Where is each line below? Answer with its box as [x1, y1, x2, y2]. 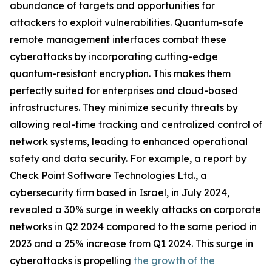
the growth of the [134, 254, 215, 267]
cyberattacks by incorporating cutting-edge [10, 50, 218, 63]
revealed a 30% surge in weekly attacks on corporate [10, 203, 261, 216]
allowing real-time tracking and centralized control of [10, 118, 262, 131]
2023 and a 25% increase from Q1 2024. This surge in [10, 237, 253, 250]
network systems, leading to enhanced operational [10, 135, 248, 148]
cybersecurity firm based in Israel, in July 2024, [10, 186, 229, 199]
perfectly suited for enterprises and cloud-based [10, 84, 238, 97]
